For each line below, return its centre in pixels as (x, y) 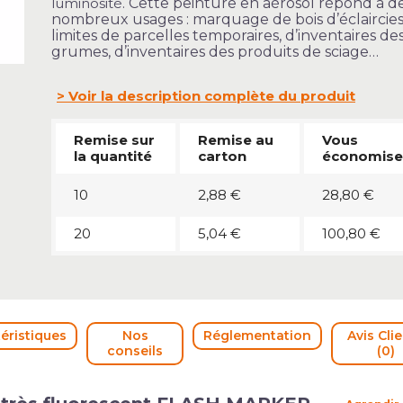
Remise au (235, 140)
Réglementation (258, 336)
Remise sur (114, 140)
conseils (135, 351)
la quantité (112, 156)
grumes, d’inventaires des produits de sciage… (215, 52)
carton (222, 156)
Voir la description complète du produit (211, 96)
